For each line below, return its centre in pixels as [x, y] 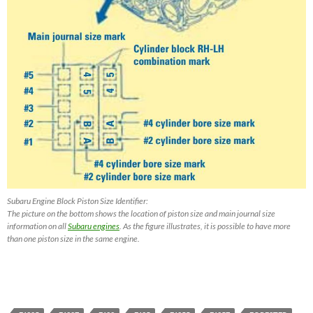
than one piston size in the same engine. [73, 238]
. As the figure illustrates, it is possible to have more [205, 226]
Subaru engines [94, 226]
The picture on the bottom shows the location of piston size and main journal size [141, 213]
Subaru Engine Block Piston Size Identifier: [78, 201]
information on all [37, 226]
